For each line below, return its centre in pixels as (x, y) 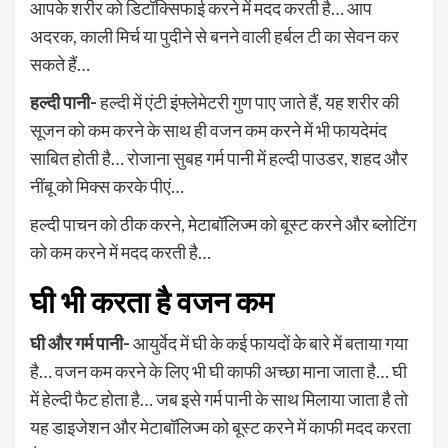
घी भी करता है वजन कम (152, 301)
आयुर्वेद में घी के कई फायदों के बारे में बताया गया (269, 342)
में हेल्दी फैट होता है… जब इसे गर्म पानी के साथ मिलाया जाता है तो (219, 398)
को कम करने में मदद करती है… (120, 251)
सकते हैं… (60, 63)
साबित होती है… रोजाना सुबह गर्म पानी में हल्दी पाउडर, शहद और (219, 157)
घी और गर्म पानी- (80, 342)
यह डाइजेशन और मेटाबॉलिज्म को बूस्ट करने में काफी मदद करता (220, 426)
